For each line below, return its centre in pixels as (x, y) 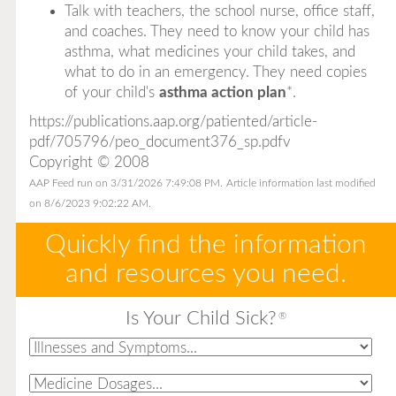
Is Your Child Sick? (201, 318)
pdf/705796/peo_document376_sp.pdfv (160, 141)
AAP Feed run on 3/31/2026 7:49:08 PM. (126, 183)
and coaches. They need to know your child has (217, 31)
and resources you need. (206, 274)
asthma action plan (222, 92)
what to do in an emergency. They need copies (215, 72)
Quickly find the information (206, 244)
